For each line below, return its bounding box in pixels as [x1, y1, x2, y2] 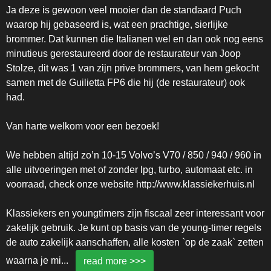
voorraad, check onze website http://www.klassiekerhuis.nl [6, 179, 255, 190]
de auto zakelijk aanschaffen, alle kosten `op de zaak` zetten [6, 237, 264, 248]
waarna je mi [6, 255, 61, 266]
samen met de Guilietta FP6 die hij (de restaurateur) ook [6, 77, 245, 88]
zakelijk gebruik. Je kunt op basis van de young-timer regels [6, 223, 261, 233]
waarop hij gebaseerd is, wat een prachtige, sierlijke [6, 19, 228, 30]
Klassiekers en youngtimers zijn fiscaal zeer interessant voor [6, 208, 264, 219]
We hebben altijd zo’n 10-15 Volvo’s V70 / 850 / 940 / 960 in [6, 150, 261, 161]
